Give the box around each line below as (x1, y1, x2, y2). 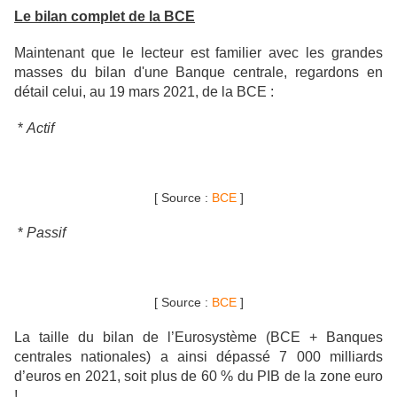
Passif (27, 225, 66, 241)
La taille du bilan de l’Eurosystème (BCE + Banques (14, 330, 383, 346)
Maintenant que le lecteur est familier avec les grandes (14, 45, 383, 61)
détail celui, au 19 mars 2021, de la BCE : (14, 84, 274, 100)
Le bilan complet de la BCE (14, 9, 195, 25)
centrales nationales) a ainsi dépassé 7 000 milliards (14, 349, 383, 365)
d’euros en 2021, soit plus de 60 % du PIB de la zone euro (14, 369, 383, 385)
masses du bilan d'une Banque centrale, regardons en (14, 65, 383, 81)
